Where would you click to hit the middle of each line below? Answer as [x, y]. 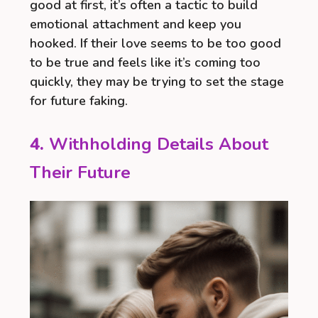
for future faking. [79, 100]
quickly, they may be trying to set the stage [157, 81]
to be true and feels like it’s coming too [145, 62]
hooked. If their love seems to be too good [155, 43]
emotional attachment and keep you [136, 24]
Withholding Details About [159, 144]
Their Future [80, 172]
